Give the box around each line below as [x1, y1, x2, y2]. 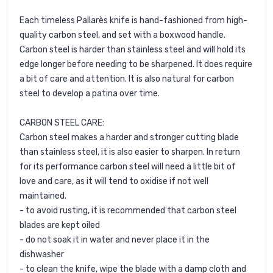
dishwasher [19, 249, 64, 260]
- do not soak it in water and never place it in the [19, 234, 210, 245]
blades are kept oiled [19, 219, 100, 230]
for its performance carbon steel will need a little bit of [19, 161, 236, 172]
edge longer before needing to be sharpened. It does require [19, 58, 252, 69]
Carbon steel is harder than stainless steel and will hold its [19, 44, 246, 55]
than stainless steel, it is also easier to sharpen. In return [19, 146, 240, 157]
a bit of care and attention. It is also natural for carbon [19, 73, 234, 84]
